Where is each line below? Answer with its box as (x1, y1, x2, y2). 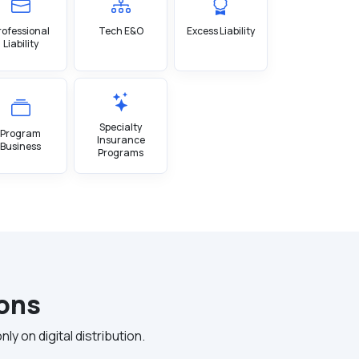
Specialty (99, 120, 143, 134)
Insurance (96, 133, 145, 147)
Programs (98, 146, 144, 159)
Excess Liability (186, 24, 255, 38)
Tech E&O (98, 24, 143, 38)
